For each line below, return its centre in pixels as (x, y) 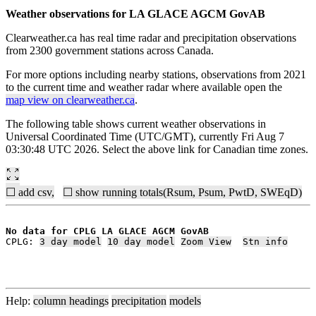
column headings (71, 300)
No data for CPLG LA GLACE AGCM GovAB (107, 231)
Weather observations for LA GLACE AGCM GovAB (135, 13)
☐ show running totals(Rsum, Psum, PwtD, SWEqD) (182, 192)
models (185, 300)
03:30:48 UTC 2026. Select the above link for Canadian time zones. (157, 149)
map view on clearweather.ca (70, 99)
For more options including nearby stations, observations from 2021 (156, 74)
